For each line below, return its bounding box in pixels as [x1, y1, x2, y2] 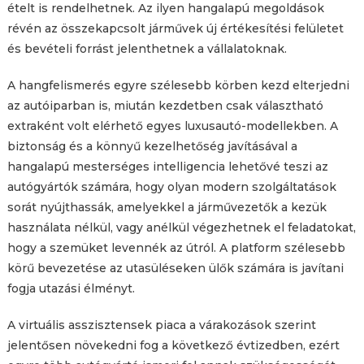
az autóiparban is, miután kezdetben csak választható [6, 97, 323, 113]
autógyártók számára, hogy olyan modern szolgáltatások [6, 179, 336, 194]
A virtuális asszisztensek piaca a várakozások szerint [6, 317, 316, 332]
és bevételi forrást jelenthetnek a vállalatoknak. [6, 41, 287, 56]
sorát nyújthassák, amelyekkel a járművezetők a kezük [6, 199, 327, 214]
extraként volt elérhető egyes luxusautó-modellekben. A [6, 118, 338, 133]
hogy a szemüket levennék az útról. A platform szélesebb [6, 240, 345, 255]
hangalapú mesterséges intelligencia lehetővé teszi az [6, 158, 328, 174]
